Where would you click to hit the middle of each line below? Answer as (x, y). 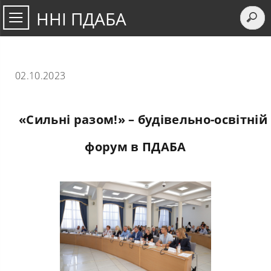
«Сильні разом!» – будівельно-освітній (143, 119)
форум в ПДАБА (135, 147)
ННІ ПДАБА (81, 19)
